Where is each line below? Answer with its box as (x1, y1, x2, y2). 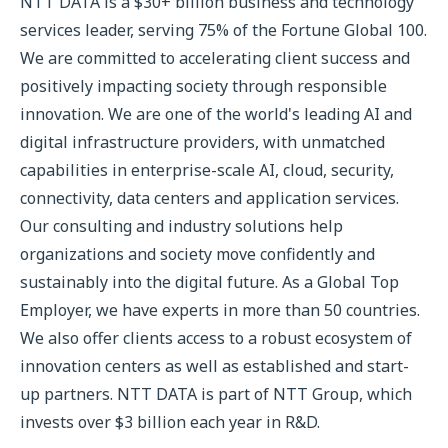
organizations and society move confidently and (20, 243, 375, 265)
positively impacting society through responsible (20, 75, 387, 97)
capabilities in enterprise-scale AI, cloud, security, (20, 159, 394, 181)
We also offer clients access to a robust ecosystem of (20, 327, 412, 349)
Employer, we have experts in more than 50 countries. (20, 299, 420, 321)
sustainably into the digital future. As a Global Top (20, 271, 399, 293)
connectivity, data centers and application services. (20, 187, 399, 209)
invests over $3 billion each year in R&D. (20, 411, 320, 433)
